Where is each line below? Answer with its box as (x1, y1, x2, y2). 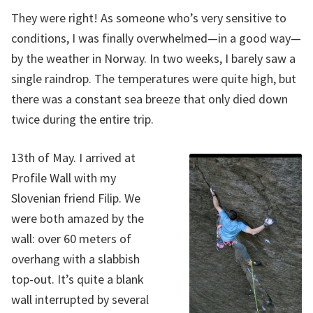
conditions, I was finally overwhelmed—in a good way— (11, 30, 301, 47)
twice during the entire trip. (11, 111, 154, 128)
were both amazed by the (11, 210, 144, 226)
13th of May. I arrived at (11, 149, 136, 166)
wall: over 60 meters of (11, 230, 131, 247)
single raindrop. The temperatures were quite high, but (11, 71, 296, 87)
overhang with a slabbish (11, 250, 140, 267)
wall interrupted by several (11, 291, 149, 307)
